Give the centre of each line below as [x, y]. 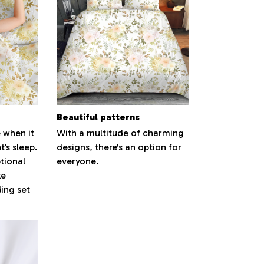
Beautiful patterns [98, 117]
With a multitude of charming [120, 133]
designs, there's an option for [119, 147]
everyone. [78, 161]
